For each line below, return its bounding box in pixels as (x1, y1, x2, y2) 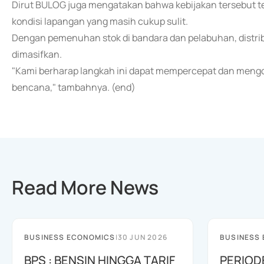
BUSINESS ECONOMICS (24, 232, 115, 242)
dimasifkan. (12, 48, 62, 61)
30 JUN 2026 (117, 232, 168, 242)
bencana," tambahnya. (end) (12, 81, 136, 94)
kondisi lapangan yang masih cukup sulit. (12, 15, 188, 28)
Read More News (12, 174, 159, 200)
